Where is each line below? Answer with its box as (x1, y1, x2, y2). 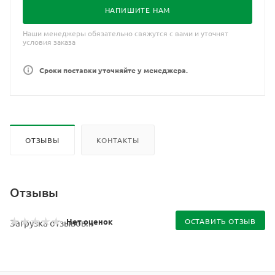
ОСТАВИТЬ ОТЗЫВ (184, 215, 256, 226)
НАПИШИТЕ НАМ (104, 5, 171, 15)
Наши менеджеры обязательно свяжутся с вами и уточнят (23, 28, 228, 38)
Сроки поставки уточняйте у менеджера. (39, 65, 188, 75)
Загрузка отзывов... (10, 216, 93, 228)
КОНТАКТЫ (96, 134, 140, 145)
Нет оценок (66, 215, 113, 227)
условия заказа (23, 37, 76, 47)
